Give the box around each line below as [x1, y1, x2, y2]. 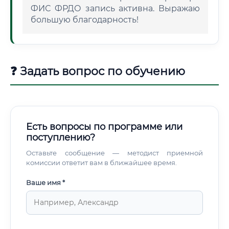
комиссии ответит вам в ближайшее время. [26, 158, 177, 167]
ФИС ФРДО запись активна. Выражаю [31, 4, 200, 13]
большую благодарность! [31, 15, 139, 25]
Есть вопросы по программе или [26, 121, 182, 132]
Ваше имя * [26, 178, 65, 187]
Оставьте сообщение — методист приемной [26, 149, 203, 157]
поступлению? [26, 132, 95, 143]
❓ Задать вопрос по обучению [10, 64, 185, 78]
